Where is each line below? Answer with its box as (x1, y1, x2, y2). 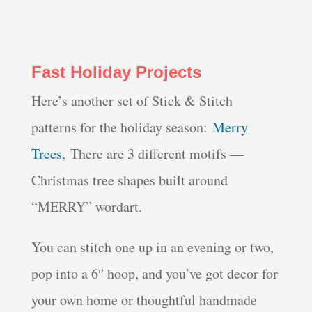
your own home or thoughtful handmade (31, 290, 257, 310)
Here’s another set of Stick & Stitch (31, 91, 233, 111)
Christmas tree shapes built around (31, 171, 228, 190)
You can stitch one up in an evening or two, (31, 237, 274, 257)
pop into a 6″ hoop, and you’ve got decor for (31, 264, 278, 283)
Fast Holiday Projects (31, 63, 201, 82)
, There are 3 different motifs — (61, 144, 244, 164)
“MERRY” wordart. (31, 197, 147, 217)
